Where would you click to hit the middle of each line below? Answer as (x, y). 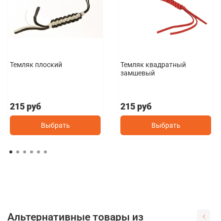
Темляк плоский (36, 64)
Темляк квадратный (153, 64)
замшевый (138, 73)
